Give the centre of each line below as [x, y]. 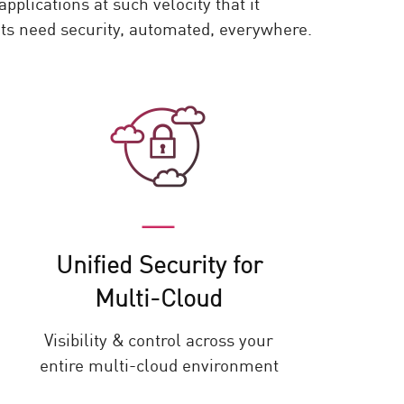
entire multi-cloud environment [159, 364]
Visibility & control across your [159, 339]
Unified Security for [159, 263]
